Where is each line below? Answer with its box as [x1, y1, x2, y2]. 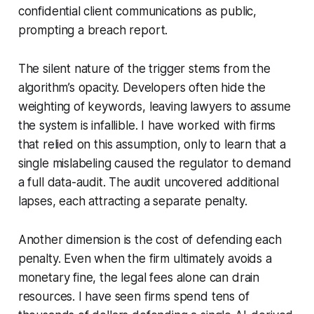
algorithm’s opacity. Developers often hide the [18, 80, 266, 95]
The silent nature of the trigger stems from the [18, 61, 271, 76]
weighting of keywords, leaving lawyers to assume [18, 99, 291, 114]
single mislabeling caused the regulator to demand [18, 156, 292, 170]
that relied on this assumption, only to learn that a [18, 137, 286, 151]
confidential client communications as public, [18, 4, 257, 18]
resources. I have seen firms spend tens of [18, 289, 250, 303]
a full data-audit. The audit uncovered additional [18, 175, 279, 189]
